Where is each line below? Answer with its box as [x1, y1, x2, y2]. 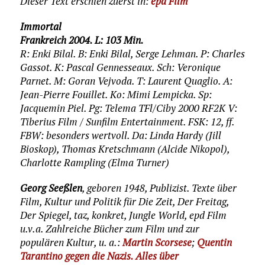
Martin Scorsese [122, 235, 192, 249]
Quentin [196, 235, 232, 249]
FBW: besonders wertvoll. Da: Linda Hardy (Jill [20, 128, 221, 142]
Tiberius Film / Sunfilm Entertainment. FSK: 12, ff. [20, 114, 234, 128]
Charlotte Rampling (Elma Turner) [20, 155, 169, 169]
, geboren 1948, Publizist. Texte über [82, 180, 237, 195]
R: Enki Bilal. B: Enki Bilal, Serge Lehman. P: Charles [20, 46, 245, 60]
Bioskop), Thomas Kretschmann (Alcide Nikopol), [20, 141, 230, 156]
